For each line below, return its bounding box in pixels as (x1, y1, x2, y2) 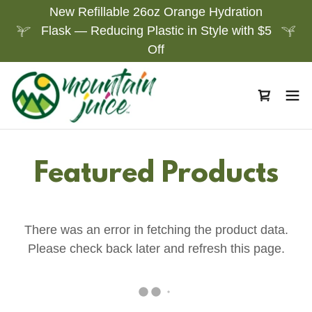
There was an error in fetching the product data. (24, 223, 288, 237)
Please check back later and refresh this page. (27, 242, 285, 256)
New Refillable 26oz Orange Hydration (49, 5, 263, 19)
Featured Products (33, 159, 279, 191)
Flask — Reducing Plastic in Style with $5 (40, 24, 272, 38)
